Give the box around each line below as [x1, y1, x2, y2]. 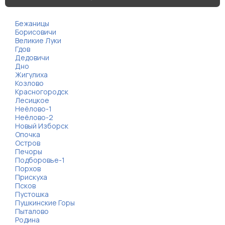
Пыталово [15, 206, 49, 216]
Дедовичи [15, 53, 49, 62]
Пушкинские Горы [15, 198, 75, 207]
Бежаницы [15, 19, 49, 28]
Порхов [15, 164, 41, 173]
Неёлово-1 [15, 104, 52, 114]
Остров [15, 138, 40, 148]
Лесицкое [15, 95, 49, 105]
